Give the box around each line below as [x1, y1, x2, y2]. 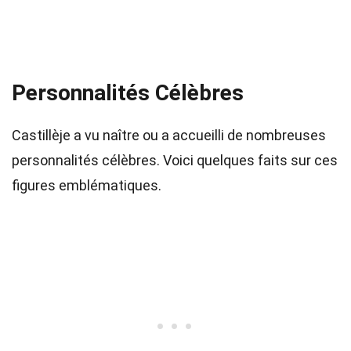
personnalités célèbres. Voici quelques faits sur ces [12, 152, 338, 168]
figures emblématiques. [12, 177, 161, 194]
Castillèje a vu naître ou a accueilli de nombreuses [12, 127, 326, 143]
